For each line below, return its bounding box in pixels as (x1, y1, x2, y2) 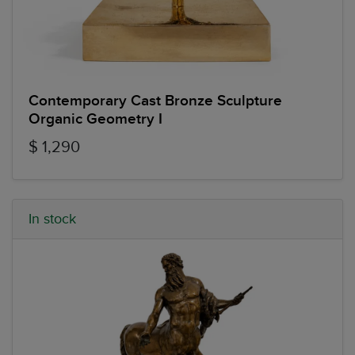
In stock (29, 210, 76, 227)
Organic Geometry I (29, 109, 162, 128)
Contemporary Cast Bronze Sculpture (29, 91, 282, 110)
